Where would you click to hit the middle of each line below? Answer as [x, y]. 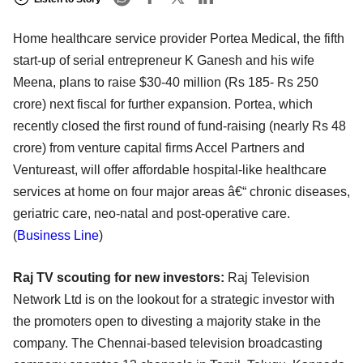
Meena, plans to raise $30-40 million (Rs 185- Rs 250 [166, 83]
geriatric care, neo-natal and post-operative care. [152, 214]
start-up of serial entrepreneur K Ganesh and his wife [164, 61]
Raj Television [269, 278]
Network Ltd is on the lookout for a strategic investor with [174, 300]
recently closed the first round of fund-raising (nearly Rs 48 [179, 126]
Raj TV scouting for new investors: [119, 278]
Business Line [58, 236]
